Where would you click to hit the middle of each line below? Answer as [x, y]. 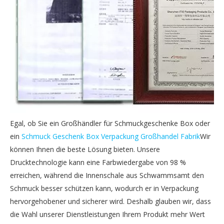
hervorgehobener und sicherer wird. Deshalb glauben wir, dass [110, 201]
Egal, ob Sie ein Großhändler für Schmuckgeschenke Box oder [110, 123]
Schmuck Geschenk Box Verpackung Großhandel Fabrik [111, 136]
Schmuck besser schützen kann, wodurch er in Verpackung [104, 188]
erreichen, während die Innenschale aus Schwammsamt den [107, 175]
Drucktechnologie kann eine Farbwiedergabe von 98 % [98, 162]
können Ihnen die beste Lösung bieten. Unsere [85, 149]
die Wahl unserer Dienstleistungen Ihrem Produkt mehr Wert [107, 214]
